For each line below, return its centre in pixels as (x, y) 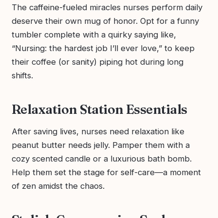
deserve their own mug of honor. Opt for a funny (105, 21)
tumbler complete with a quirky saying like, (94, 34)
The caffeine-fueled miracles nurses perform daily (107, 7)
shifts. (22, 75)
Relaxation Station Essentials (100, 109)
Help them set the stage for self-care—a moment (106, 172)
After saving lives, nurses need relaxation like (98, 131)
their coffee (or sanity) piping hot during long (98, 62)
